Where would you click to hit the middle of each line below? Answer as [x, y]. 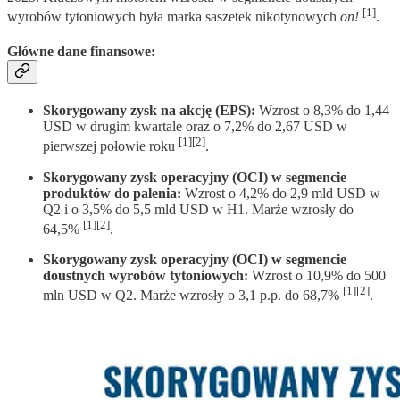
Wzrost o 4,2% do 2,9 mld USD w [281, 193]
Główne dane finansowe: [81, 52]
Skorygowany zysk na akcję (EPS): [149, 111]
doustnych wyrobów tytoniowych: [146, 276]
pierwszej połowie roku [111, 146]
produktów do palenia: [112, 193]
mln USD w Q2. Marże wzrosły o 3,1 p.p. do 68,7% [193, 296]
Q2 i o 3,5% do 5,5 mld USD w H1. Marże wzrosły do [198, 209]
